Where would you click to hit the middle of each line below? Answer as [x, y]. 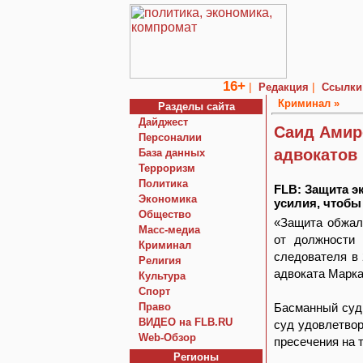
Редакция [284, 87]
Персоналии [170, 137]
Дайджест [163, 122]
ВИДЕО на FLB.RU [186, 322]
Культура [162, 276]
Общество [165, 214]
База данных [172, 153]
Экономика [168, 199]
